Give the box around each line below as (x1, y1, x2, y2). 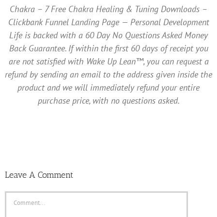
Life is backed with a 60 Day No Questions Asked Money (9, 29, 208, 41)
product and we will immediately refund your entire (17, 81, 200, 93)
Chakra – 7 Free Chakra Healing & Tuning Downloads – (10, 3, 207, 15)
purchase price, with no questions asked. (37, 94, 180, 106)
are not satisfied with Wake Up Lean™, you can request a (8, 55, 209, 67)
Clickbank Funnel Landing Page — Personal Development (8, 16, 209, 28)
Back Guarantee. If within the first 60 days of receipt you (9, 42, 208, 54)
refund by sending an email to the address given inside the (5, 68, 212, 80)
